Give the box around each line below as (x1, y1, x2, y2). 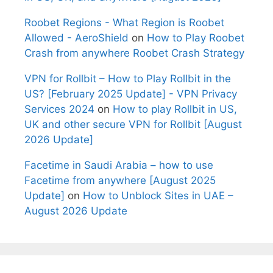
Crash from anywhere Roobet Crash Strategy (24, 46, 244, 59)
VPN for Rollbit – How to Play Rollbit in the (24, 72, 231, 85)
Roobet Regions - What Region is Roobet (24, 16, 224, 29)
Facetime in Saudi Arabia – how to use (24, 158, 213, 171)
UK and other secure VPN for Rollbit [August (24, 118, 242, 130)
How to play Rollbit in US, (113, 102, 237, 115)
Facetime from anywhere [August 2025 (24, 174, 216, 186)
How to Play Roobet (147, 31, 244, 44)
